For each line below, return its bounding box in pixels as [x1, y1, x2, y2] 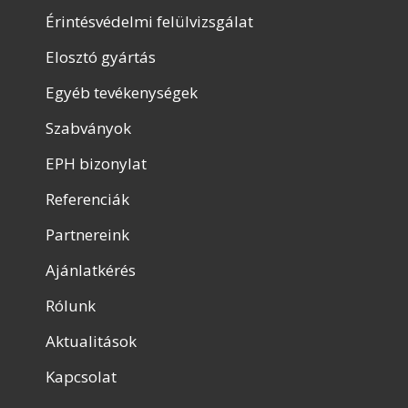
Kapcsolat [46, 366, 117, 387]
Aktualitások [46, 331, 137, 352]
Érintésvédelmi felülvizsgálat [46, 11, 253, 32]
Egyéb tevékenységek [46, 82, 198, 103]
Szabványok [46, 117, 131, 138]
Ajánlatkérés [46, 260, 136, 280]
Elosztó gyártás [46, 46, 156, 67]
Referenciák [46, 189, 129, 209]
